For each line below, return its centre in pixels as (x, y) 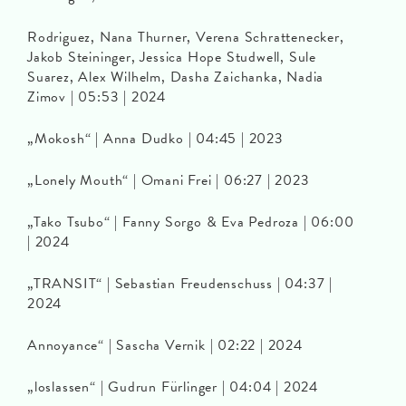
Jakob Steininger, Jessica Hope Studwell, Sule (172, 58)
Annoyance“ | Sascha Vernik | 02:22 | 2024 (165, 346)
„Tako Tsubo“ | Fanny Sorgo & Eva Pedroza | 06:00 (191, 222)
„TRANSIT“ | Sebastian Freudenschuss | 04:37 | (180, 284)
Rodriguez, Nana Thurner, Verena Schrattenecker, (186, 38)
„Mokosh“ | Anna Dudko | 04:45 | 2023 (155, 139)
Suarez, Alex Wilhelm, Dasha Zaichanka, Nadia (176, 77)
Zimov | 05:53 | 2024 (97, 97)
